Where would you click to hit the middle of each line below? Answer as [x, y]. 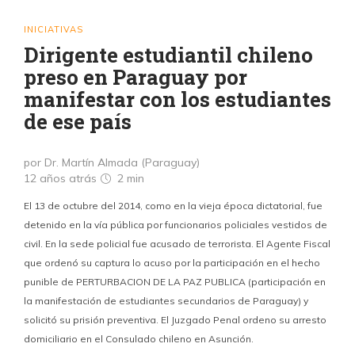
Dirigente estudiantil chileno [168, 55]
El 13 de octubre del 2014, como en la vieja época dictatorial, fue [173, 206]
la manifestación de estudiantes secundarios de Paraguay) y [166, 301]
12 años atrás [62, 178]
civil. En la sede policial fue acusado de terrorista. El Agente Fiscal [177, 244]
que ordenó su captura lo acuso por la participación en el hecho [172, 263]
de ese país [78, 121]
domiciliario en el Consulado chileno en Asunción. [139, 339]
